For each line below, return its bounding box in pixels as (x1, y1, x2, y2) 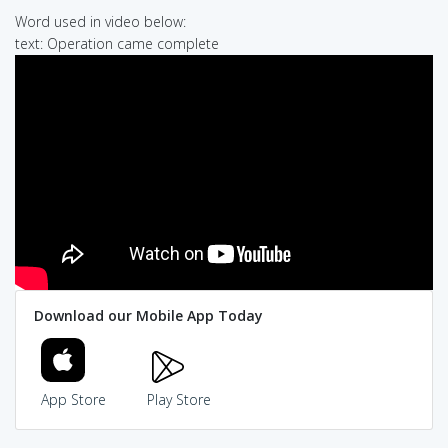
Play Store (146, 390, 211, 410)
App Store (41, 390, 106, 410)
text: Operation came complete (15, 33, 219, 53)
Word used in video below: (15, 11, 186, 31)
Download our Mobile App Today (33, 306, 263, 326)
